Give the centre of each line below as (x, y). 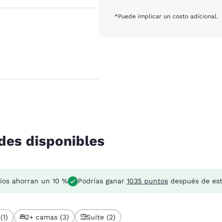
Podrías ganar (102, 181)
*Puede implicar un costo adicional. (166, 16)
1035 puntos (147, 181)
